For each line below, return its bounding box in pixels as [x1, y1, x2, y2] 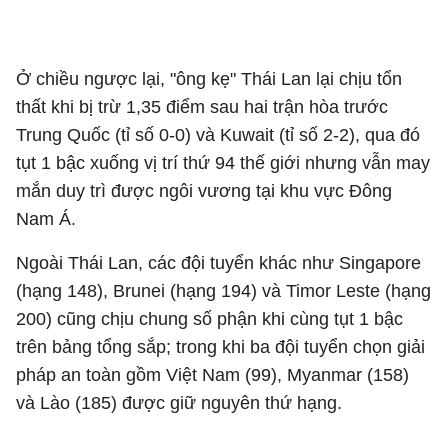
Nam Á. [16, 209, 76, 229]
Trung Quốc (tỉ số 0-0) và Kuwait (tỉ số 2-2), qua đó [16, 125, 420, 145]
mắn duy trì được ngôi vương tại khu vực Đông [16, 181, 392, 201]
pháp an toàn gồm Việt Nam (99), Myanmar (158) [16, 365, 409, 385]
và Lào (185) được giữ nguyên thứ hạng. [16, 393, 342, 413]
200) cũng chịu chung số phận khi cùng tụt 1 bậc [16, 309, 403, 329]
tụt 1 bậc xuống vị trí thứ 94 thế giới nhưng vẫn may [16, 153, 430, 173]
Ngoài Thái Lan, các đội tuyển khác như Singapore [16, 253, 421, 273]
